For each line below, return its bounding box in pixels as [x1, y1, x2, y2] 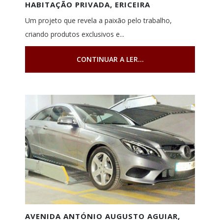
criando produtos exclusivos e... [25, 29, 124, 39]
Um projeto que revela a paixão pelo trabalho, [25, 16, 172, 26]
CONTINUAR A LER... [76, 55, 144, 64]
